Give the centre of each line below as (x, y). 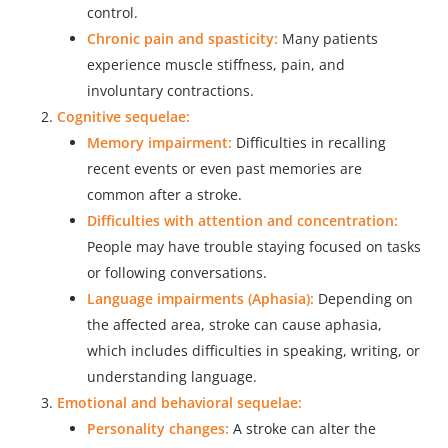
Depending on (363, 299)
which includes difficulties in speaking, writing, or (253, 351)
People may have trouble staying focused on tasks (253, 247)
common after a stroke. (164, 195)
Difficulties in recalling (310, 143)
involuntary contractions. (170, 91)
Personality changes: (157, 429)
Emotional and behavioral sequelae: (179, 403)
